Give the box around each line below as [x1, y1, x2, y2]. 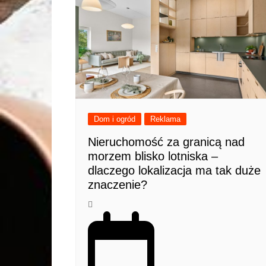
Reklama [150, 114, 180, 123]
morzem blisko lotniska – [88, 149, 218, 163]
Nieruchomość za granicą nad [88, 135, 245, 148]
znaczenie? [88, 178, 147, 191]
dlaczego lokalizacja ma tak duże [88, 163, 261, 177]
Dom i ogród [94, 114, 135, 123]
